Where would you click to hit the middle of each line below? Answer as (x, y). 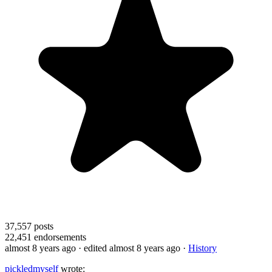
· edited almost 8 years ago (129, 248)
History (202, 248)
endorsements (59, 237)
